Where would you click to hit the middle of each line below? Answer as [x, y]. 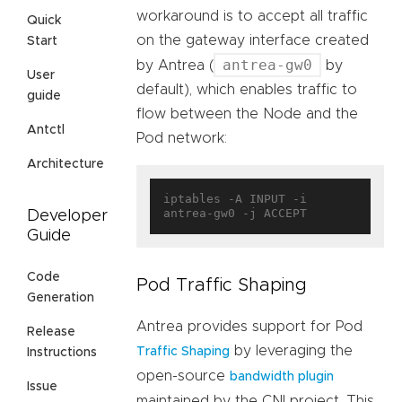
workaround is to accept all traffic [252, 17]
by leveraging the [291, 351]
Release [51, 332]
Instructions [62, 353]
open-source [183, 376]
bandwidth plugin [282, 377]
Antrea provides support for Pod [249, 327]
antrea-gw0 [267, 66]
